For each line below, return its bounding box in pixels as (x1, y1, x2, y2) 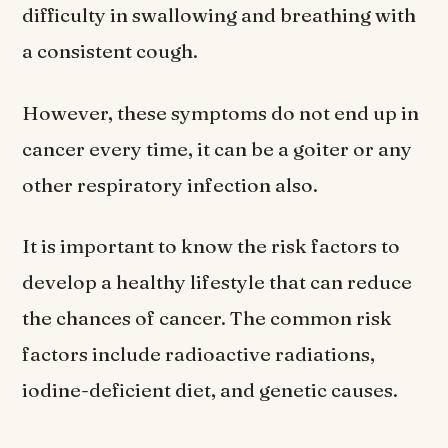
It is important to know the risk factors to (22, 233, 401, 258)
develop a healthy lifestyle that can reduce (22, 269, 413, 294)
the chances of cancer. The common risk (22, 305, 393, 330)
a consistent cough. (22, 39, 203, 64)
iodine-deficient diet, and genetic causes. (22, 377, 403, 402)
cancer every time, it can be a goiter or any (22, 136, 413, 161)
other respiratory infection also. (22, 172, 323, 197)
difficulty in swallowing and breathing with (22, 3, 417, 28)
